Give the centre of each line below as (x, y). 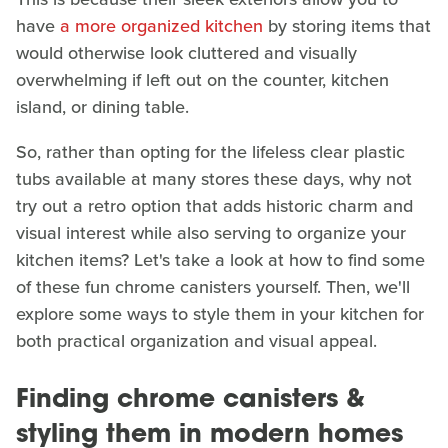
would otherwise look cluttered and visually (186, 52)
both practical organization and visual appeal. (196, 340)
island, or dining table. (102, 106)
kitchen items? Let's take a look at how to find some (220, 259)
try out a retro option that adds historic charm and (214, 205)
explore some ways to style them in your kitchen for (220, 313)
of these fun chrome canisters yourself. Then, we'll (213, 286)
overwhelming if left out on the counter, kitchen (202, 79)
